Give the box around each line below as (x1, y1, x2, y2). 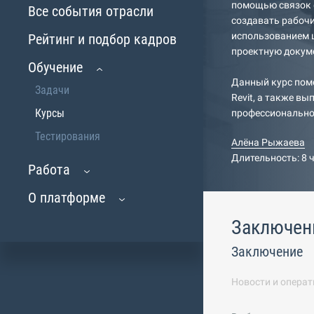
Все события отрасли (28, 3, 153, 20)
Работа (28, 161, 70, 178)
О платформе (28, 189, 105, 206)
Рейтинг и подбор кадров (28, 31, 177, 48)
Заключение (231, 243, 303, 260)
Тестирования (35, 130, 100, 143)
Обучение (28, 59, 83, 76)
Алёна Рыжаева (231, 137, 305, 148)
